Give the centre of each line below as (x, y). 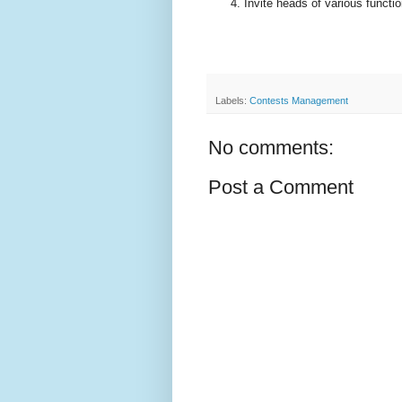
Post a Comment (281, 187)
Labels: (232, 100)
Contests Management (299, 100)
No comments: (271, 147)
